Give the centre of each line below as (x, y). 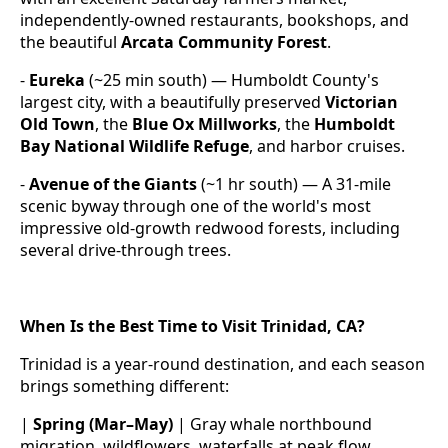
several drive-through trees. (125, 250)
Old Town (57, 124)
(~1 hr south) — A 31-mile (294, 184)
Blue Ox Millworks (204, 124)
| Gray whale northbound (272, 424)
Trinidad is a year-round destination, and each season (222, 364)
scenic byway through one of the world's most (195, 206)
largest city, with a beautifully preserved (172, 102)
